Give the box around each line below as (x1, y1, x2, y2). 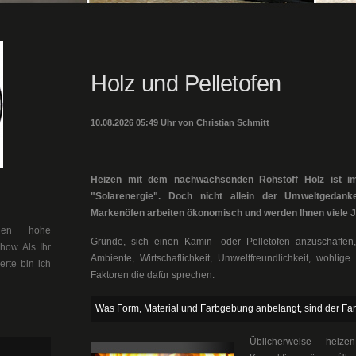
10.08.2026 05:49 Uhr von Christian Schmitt (91, 118, 269, 127)
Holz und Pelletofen (91, 71, 281, 96)
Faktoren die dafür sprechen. (91, 269, 215, 281)
